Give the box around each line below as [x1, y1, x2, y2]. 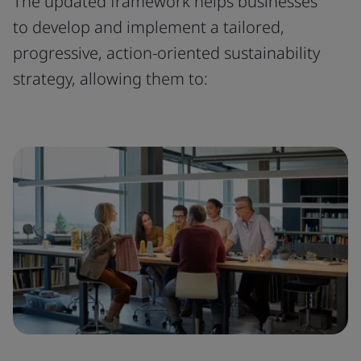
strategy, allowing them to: [13, 68, 208, 89]
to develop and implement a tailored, [13, 16, 284, 38]
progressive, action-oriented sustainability [13, 42, 320, 64]
